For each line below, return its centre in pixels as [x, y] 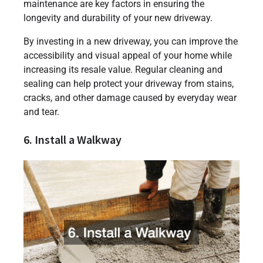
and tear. [41, 112]
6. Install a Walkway [73, 139]
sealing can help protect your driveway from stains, [129, 83]
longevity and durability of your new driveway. [118, 18]
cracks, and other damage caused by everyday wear [130, 97]
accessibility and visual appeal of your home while [128, 55]
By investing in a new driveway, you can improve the [131, 41]
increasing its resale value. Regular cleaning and [123, 69]
